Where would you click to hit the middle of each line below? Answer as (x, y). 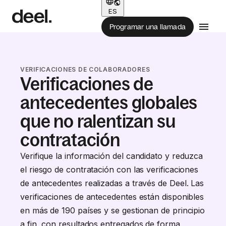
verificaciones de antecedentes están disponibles (112, 197)
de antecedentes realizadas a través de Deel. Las (112, 183)
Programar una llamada (147, 26)
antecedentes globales (109, 103)
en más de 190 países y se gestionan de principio (113, 210)
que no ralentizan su (98, 121)
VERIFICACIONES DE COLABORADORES (85, 69)
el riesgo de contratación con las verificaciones (109, 169)
